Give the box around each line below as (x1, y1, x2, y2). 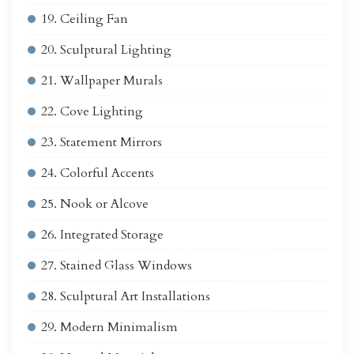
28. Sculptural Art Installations (41, 288, 210, 306)
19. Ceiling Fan (41, 10, 128, 28)
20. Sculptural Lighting (41, 41, 171, 59)
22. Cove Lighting (41, 103, 143, 121)
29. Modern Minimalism (41, 318, 178, 337)
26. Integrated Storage (41, 226, 164, 244)
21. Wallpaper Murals (41, 72, 163, 90)
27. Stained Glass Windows (41, 257, 192, 275)
